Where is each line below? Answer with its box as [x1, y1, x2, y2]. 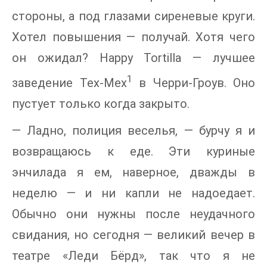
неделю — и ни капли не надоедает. [12, 185, 255, 200]
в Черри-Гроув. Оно [132, 75, 255, 90]
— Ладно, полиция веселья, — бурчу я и [12, 123, 255, 138]
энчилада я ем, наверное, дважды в [12, 164, 255, 179]
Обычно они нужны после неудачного [12, 206, 255, 221]
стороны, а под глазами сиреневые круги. [12, 9, 255, 24]
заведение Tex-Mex [12, 75, 127, 90]
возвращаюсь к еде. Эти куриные [12, 144, 255, 159]
